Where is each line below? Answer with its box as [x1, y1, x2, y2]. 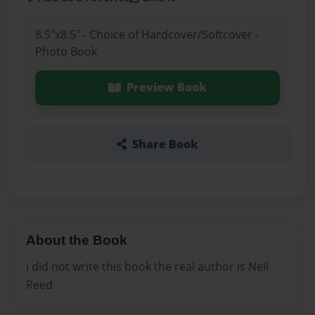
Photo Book [34, 44, 97, 60]
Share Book [131, 136, 198, 152]
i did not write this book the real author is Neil [26, 259, 269, 275]
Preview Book [126, 79, 207, 96]
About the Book [26, 232, 127, 247]
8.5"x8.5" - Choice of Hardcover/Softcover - [34, 27, 259, 43]
